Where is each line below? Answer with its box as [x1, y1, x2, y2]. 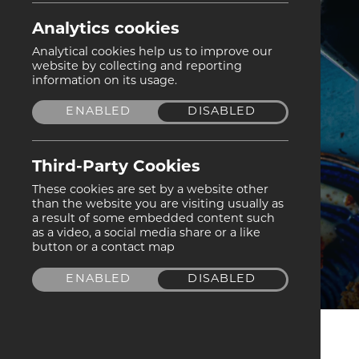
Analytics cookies [32, 21, 179, 38]
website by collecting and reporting [32, 60, 242, 73]
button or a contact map [32, 242, 175, 255]
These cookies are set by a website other [32, 184, 268, 197]
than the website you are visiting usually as [32, 199, 284, 212]
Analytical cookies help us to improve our [32, 46, 272, 58]
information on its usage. [32, 75, 177, 87]
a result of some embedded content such [32, 213, 275, 226]
